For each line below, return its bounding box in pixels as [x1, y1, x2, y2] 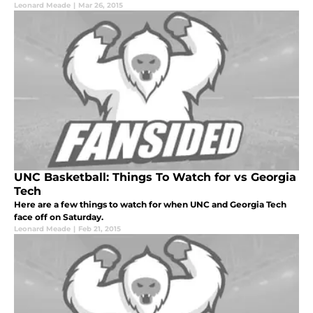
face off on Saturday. [14, 212, 103, 223]
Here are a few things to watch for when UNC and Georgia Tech [14, 199, 286, 210]
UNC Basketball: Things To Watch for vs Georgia [14, 170, 296, 184]
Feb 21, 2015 [78, 224, 121, 234]
